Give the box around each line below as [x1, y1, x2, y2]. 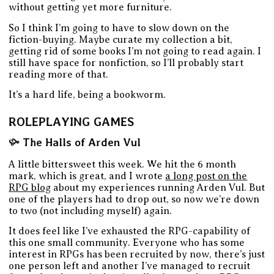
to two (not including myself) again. [9, 205, 172, 217]
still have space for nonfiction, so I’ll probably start [9, 57, 244, 68]
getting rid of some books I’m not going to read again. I [9, 45, 262, 57]
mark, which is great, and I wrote [9, 170, 166, 182]
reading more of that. [9, 68, 109, 80]
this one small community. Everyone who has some [9, 237, 245, 249]
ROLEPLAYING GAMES [9, 114, 135, 130]
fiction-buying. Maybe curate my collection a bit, [9, 34, 233, 45]
